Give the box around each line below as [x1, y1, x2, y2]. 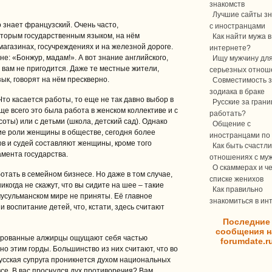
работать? [209, 109, 246, 117]
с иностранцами [209, 22, 265, 29]
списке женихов [209, 175, 263, 182]
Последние [223, 217, 270, 226]
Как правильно [212, 185, 263, 194]
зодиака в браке [209, 87, 265, 95]
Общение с [212, 120, 251, 128]
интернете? [209, 44, 251, 51]
